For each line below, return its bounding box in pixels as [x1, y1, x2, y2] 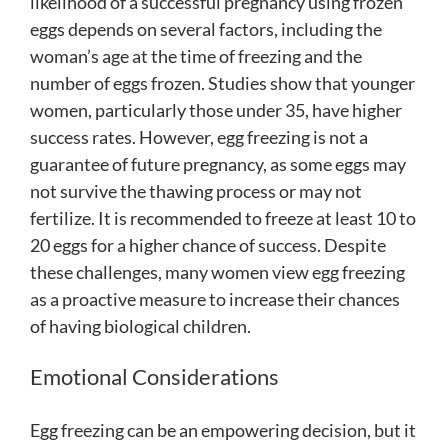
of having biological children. [30, 314, 251, 337]
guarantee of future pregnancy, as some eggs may [30, 152, 406, 175]
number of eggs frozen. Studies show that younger [30, 71, 415, 94]
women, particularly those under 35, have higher [30, 98, 402, 121]
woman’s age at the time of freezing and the [30, 44, 362, 67]
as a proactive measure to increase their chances [30, 287, 400, 310]
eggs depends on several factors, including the [30, 17, 382, 40]
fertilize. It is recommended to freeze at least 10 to [30, 206, 416, 229]
